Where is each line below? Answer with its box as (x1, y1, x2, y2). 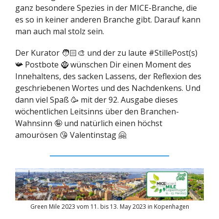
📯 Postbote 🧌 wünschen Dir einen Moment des (15, 59, 191, 70)
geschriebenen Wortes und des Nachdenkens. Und (15, 83, 200, 94)
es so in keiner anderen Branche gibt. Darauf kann (15, 14, 200, 25)
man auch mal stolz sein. (15, 26, 104, 37)
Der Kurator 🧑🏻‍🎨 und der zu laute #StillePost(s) (15, 47, 197, 59)
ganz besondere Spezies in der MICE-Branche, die (15, 2, 197, 14)
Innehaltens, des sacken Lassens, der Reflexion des (15, 71, 201, 82)
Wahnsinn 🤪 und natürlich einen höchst (15, 118, 162, 129)
